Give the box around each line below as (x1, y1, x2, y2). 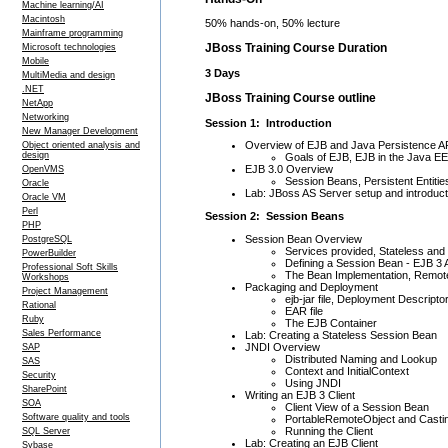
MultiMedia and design (22, 70, 115, 80)
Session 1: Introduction (205, 116, 332, 129)
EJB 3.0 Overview (245, 163, 333, 176)
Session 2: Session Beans (205, 209, 344, 222)
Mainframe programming (22, 28, 123, 38)
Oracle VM (22, 192, 66, 202)
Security (22, 370, 56, 380)
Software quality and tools (22, 412, 130, 422)
